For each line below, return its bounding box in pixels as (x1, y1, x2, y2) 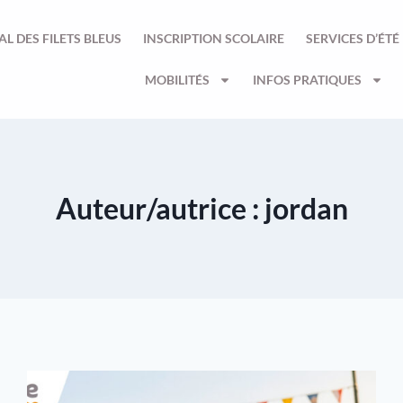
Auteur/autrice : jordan (55, 191, 348, 226)
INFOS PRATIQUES (253, 72, 362, 87)
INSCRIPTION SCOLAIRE (143, 31, 284, 46)
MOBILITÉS (145, 72, 210, 87)
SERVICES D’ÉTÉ (306, 31, 399, 46)
